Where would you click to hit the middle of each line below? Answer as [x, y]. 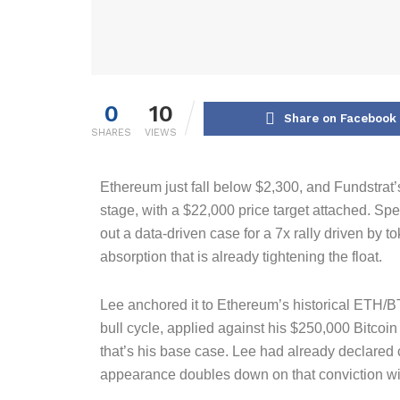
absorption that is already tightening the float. [241, 257]
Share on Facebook [340, 119]
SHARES [111, 133]
